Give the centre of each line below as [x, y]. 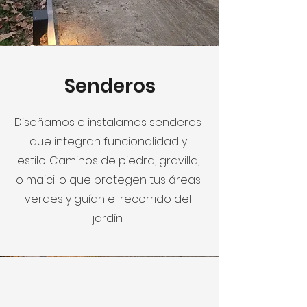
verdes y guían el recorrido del [108, 199]
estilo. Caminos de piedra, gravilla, [108, 160]
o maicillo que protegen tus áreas [108, 180]
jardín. [108, 218]
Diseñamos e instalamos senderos [108, 122]
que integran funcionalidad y [108, 141]
